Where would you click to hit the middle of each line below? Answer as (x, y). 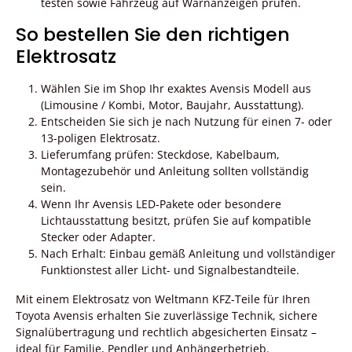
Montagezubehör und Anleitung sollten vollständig (175, 170)
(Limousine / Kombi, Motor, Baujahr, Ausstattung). (172, 104)
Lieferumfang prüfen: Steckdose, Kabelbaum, (160, 154)
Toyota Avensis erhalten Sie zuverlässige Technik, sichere (167, 315)
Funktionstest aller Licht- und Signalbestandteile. (170, 269)
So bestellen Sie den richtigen (153, 34)
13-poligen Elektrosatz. (101, 137)
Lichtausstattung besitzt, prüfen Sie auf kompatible (176, 220)
